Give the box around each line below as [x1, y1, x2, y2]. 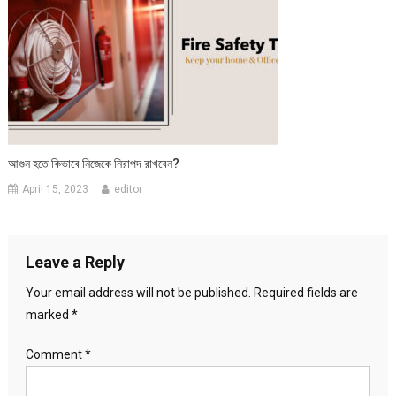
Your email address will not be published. [25, 285, 251, 300]
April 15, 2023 [22, 182, 89, 195]
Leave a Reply [25, 252, 125, 271]
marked [25, 307, 72, 322]
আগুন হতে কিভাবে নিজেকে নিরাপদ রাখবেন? [8, 156, 180, 171]
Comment [25, 346, 85, 362]
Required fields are [253, 285, 358, 300]
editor [114, 182, 143, 195]
